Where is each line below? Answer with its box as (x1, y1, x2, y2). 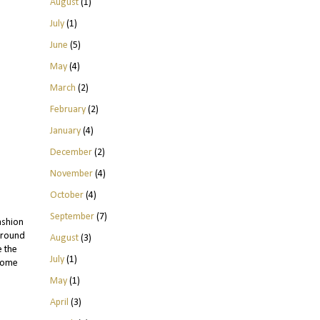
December (49, 146, 92, 158)
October (49, 189, 84, 201)
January (49, 125, 81, 136)
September (49, 211, 94, 222)
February (49, 104, 86, 115)
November (49, 168, 93, 179)
